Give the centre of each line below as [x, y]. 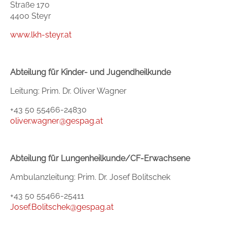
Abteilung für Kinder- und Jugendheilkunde [90, 72]
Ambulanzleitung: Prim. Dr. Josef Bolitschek [90, 177]
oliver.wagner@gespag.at [56, 121]
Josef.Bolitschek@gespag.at [62, 207]
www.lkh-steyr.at [41, 35]
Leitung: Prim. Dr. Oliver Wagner [68, 91]
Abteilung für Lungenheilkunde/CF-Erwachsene [100, 158]
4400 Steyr [31, 16]
